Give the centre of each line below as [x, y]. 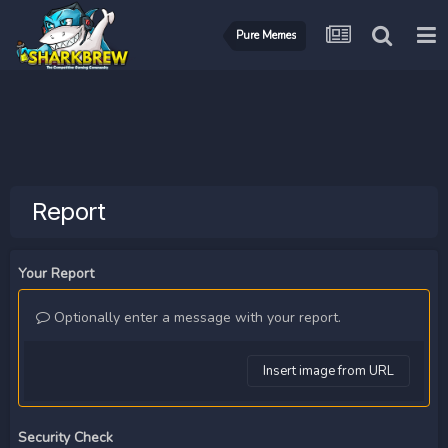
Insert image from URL [328, 371]
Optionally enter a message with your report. [195, 317]
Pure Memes [266, 35]
